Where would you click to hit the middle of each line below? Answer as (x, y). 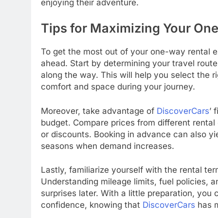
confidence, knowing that (92, 205)
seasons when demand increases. (108, 146)
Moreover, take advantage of (99, 111)
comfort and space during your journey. (118, 87)
